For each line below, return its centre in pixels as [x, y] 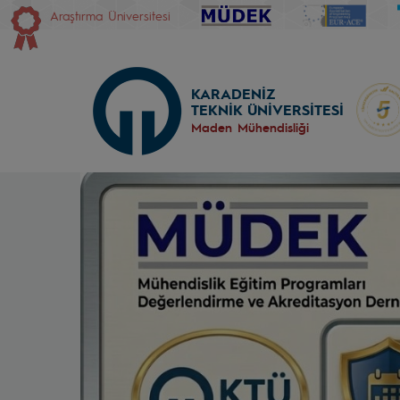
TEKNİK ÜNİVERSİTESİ [267, 109]
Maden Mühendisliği [250, 127]
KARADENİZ [233, 93]
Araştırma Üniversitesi [110, 15]
